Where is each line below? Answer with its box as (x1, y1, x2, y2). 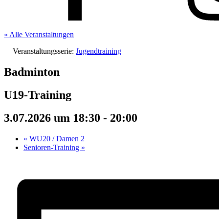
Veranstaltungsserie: (13, 47, 76, 55)
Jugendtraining (76, 47, 121, 55)
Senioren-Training (23, 143, 81, 152)
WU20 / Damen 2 (27, 134, 85, 143)
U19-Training (4, 88, 71, 101)
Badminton (4, 65, 60, 78)
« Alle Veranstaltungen (4, 30, 74, 39)
